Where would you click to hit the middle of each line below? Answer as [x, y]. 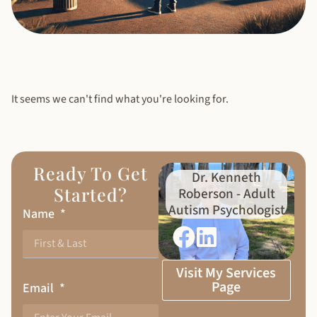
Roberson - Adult [226, 194]
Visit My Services [226, 273]
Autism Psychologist [226, 210]
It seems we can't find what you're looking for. [120, 99]
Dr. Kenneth [226, 177]
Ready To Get [91, 173]
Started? [91, 194]
